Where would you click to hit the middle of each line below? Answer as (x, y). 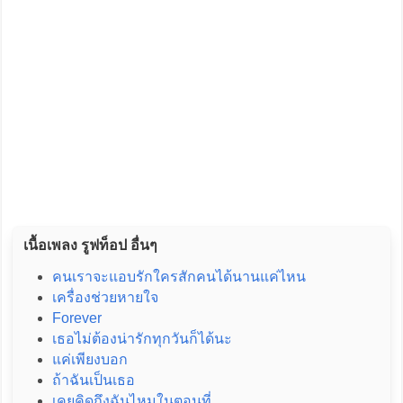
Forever (76, 318)
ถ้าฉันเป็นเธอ (93, 381)
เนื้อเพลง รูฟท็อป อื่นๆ (90, 246)
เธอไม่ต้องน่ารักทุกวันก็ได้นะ (142, 339)
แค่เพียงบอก (90, 360)
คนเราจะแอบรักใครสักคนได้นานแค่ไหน (179, 277)
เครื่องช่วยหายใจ (105, 298)
